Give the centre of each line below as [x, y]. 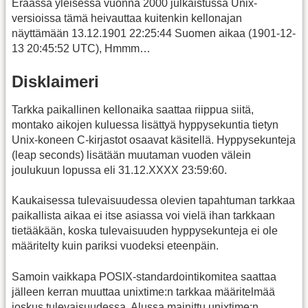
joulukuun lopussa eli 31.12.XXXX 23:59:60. [119, 170]
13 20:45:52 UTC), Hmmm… [81, 49]
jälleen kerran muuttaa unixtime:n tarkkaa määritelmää [143, 291]
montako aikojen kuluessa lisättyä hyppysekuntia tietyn [145, 124]
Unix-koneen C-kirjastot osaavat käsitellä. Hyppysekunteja [154, 140]
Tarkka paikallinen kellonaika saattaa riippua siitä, [133, 109]
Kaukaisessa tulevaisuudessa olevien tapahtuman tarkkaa [153, 201]
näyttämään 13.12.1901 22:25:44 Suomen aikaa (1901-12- [154, 34]
